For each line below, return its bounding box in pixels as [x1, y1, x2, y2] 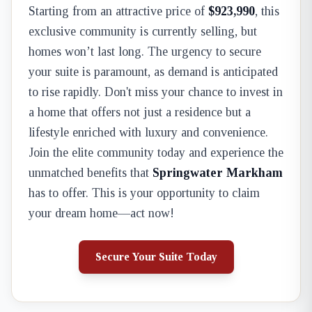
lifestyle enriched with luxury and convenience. [29, 125, 268, 139]
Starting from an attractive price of [29, 4, 208, 18]
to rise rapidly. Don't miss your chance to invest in [29, 85, 283, 99]
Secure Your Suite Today [95, 251, 217, 263]
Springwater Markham [153, 166, 283, 180]
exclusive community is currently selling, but [29, 24, 257, 38]
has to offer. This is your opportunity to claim [29, 186, 260, 200]
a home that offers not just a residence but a [29, 105, 251, 119]
